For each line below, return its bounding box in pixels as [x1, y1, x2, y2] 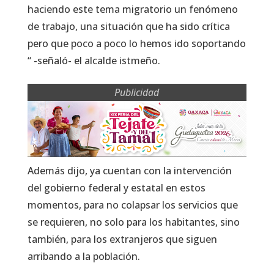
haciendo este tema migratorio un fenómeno [27, 2, 238, 16]
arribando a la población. [27, 249, 140, 263]
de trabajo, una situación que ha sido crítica [27, 19, 230, 33]
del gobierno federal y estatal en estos [27, 180, 206, 194]
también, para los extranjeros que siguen [27, 232, 217, 246]
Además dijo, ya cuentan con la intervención [27, 163, 232, 177]
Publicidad [114, 85, 160, 99]
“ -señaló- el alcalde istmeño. [27, 53, 160, 67]
